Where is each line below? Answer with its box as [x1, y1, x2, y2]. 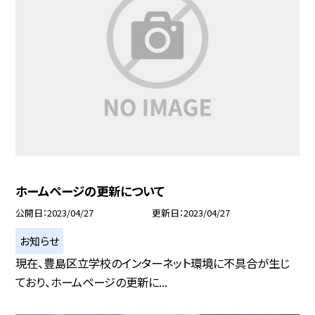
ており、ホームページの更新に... [15, 273, 168, 290]
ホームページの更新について [15, 181, 165, 200]
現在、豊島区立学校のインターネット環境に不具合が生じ [15, 254, 290, 271]
